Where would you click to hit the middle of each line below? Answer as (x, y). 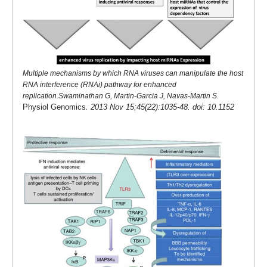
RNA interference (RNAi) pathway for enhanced (99, 85)
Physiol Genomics (54, 107)
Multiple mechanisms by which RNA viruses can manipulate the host (133, 74)
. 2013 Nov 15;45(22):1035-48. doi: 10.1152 (160, 107)
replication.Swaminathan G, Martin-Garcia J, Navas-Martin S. (120, 96)
